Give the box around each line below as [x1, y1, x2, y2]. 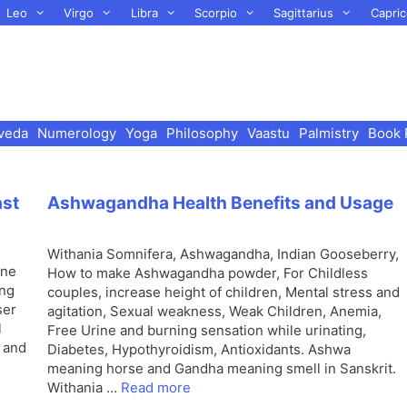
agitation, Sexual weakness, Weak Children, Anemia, [47, 303, 382, 320]
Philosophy [166, 124, 239, 142]
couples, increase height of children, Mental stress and [47, 283, 400, 301]
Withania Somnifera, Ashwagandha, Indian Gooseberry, [47, 245, 399, 263]
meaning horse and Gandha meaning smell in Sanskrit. [47, 360, 396, 377]
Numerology [37, 124, 117, 142]
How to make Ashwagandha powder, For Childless [47, 264, 368, 282]
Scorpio [194, 5, 237, 20]
